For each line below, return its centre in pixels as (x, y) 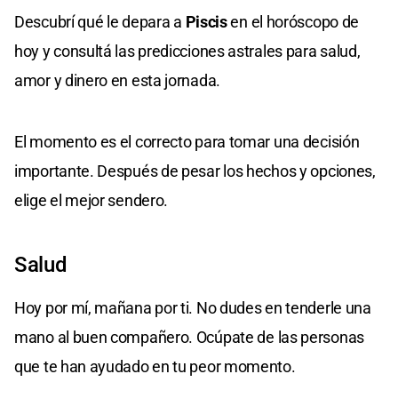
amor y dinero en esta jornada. (117, 80)
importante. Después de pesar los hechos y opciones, (195, 171)
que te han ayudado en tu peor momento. (155, 366)
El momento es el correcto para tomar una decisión (187, 141)
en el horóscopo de (293, 21)
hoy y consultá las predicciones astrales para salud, (187, 51)
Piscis (206, 21)
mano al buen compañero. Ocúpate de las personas (189, 337)
